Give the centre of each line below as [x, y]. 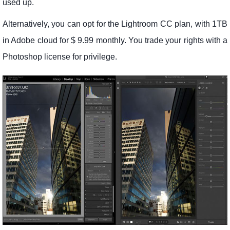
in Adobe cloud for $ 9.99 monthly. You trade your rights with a [115, 41]
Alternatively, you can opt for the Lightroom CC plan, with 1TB [115, 24]
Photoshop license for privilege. [60, 57]
